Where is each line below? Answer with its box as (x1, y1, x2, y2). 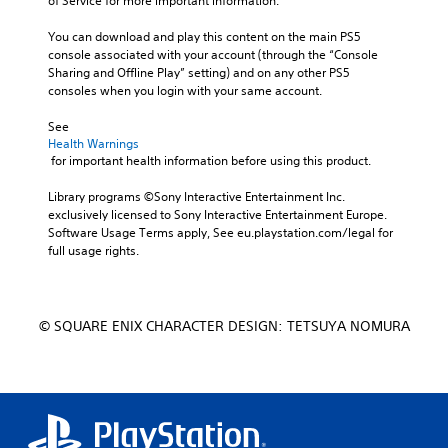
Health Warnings (48, 134, 139, 152)
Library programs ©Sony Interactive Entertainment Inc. (48, 187, 345, 205)
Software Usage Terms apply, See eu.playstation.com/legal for (48, 223, 393, 241)
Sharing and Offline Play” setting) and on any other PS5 (48, 63, 350, 81)
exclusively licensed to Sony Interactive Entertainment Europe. (48, 205, 387, 223)
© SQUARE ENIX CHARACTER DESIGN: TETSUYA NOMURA (38, 316, 410, 335)
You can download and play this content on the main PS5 (48, 27, 361, 45)
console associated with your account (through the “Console (48, 45, 378, 63)
